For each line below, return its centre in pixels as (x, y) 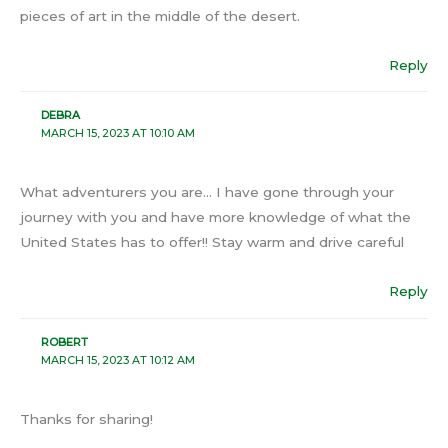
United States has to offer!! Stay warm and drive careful (212, 242)
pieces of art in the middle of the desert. (160, 15)
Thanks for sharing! (86, 418)
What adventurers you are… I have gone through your (207, 192)
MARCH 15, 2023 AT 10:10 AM (117, 133)
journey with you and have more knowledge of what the (215, 217)
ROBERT (64, 341)
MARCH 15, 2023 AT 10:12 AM (117, 359)
